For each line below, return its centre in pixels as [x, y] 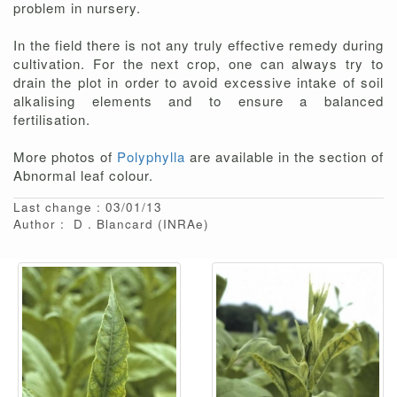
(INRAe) [183, 224]
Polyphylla [151, 157]
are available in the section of [284, 157]
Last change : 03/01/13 [88, 207]
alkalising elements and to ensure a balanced [198, 101]
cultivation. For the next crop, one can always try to [198, 64]
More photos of [65, 157]
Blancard [127, 224]
